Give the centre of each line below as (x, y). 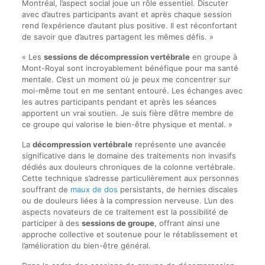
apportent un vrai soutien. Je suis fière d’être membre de (127, 113)
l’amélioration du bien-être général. (86, 245)
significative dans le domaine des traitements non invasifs (129, 155)
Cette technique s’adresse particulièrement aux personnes (130, 178)
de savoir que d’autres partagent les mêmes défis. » (117, 36)
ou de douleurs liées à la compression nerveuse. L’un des (127, 200)
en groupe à (213, 56)
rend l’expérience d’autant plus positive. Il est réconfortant (129, 25)
